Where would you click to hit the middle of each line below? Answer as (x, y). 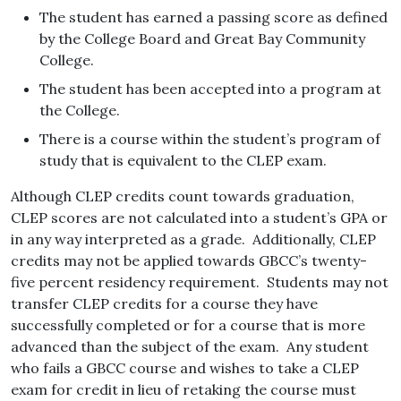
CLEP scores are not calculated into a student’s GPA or (199, 218)
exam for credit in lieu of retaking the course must (183, 390)
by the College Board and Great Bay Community (202, 39)
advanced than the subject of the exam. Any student (190, 347)
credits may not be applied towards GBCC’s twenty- (189, 261)
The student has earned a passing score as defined (213, 17)
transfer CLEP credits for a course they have (164, 304)
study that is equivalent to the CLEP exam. (183, 161)
